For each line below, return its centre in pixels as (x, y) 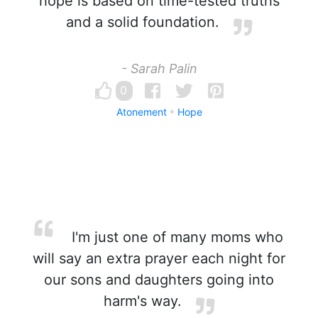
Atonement (141, 112)
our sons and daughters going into (159, 280)
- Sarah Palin (159, 68)
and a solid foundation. (143, 22)
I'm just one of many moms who (175, 237)
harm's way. (143, 301)
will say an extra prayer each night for (159, 258)
